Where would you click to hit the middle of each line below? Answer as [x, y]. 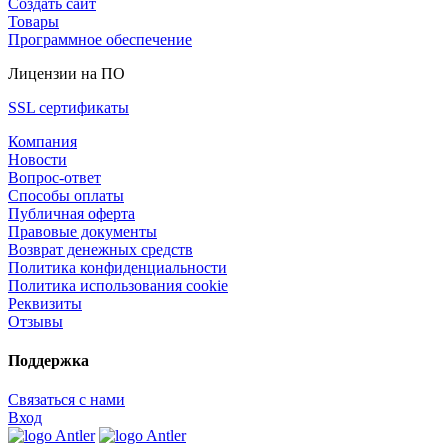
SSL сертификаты [68, 107]
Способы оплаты [66, 195]
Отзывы [35, 321]
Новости [37, 159]
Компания [42, 141]
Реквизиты [45, 303]
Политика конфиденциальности [117, 267]
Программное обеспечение [100, 39]
